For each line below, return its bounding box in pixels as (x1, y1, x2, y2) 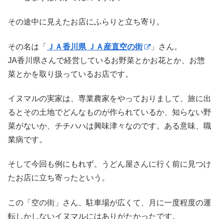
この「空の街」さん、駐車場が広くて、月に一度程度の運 (8, 198, 211, 207)
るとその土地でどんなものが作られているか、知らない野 (8, 108, 211, 116)
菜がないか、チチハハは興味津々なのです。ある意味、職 (8, 121, 211, 130)
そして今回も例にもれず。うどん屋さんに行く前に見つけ (8, 160, 211, 169)
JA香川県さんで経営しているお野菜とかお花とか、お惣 (8, 56, 205, 65)
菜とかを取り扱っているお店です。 (8, 69, 133, 78)
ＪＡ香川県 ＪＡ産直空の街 (47, 42, 143, 51)
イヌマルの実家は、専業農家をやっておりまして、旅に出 (8, 94, 211, 103)
